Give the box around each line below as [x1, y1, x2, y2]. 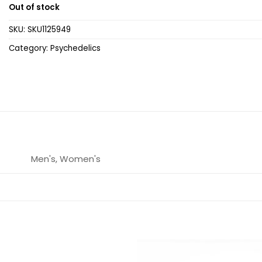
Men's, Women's [31, 153, 101, 166]
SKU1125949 [27, 24, 71, 36]
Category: [9, 43, 50, 54]
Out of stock [9, 2, 60, 13]
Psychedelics [50, 43, 101, 54]
